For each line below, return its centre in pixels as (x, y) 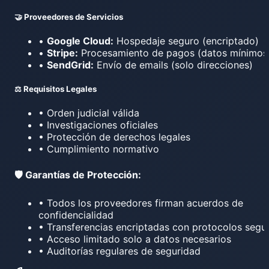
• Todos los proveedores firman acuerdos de (141, 203)
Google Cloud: (80, 41)
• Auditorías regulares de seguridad (119, 251)
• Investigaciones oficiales (98, 125)
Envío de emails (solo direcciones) (173, 65)
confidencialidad (76, 215)
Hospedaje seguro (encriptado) (186, 41)
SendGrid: (70, 65)
